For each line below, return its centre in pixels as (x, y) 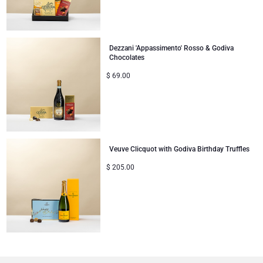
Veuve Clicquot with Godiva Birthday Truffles (180, 149)
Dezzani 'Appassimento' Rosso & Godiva (172, 48)
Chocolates (127, 57)
